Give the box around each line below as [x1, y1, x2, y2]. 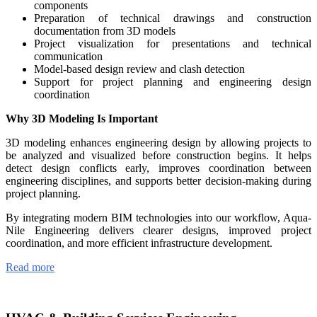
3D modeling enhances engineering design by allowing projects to [6, 136, 311, 149]
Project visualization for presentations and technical [34, 37, 311, 50]
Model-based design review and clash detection [34, 62, 245, 75]
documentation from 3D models [34, 24, 175, 37]
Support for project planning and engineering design [34, 75, 311, 88]
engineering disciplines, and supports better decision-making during [6, 174, 311, 187]
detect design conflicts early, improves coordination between [6, 161, 311, 174]
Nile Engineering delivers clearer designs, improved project [6, 224, 311, 236]
